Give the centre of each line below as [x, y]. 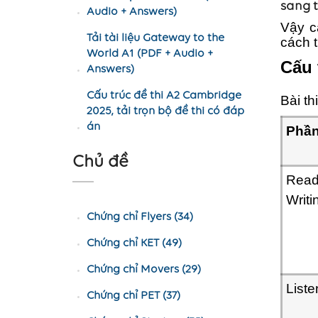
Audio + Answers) [132, 12]
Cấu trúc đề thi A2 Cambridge [164, 96]
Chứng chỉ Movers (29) [144, 270]
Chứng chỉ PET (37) [133, 296]
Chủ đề [100, 163]
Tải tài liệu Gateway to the [155, 38]
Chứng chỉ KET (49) [134, 243]
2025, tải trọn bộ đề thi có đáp [165, 111]
